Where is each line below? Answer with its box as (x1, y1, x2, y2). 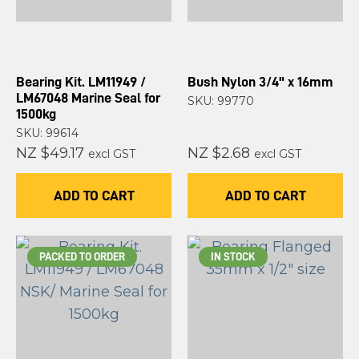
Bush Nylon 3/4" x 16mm (259, 75, 333, 90)
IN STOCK (211, 251, 256, 263)
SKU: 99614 (16, 126, 79, 141)
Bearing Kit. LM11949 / (16, 75, 146, 90)
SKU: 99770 (188, 94, 254, 109)
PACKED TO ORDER (39, 251, 125, 263)
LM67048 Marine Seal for (16, 91, 160, 106)
